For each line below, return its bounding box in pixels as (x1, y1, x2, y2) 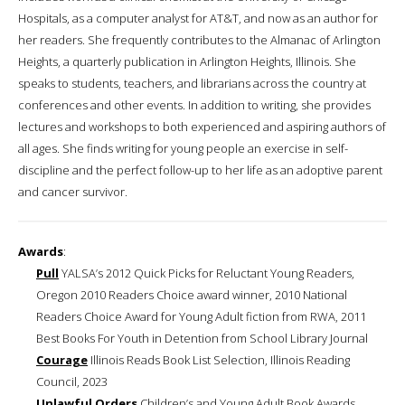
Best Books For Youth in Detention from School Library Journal (36, 329, 368, 346)
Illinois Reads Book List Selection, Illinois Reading (88, 351, 350, 368)
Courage (36, 351, 88, 368)
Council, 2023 (36, 372, 108, 390)
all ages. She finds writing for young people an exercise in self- (18, 139, 348, 156)
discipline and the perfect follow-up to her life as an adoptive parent (18, 161, 382, 178)
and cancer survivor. (18, 183, 127, 200)
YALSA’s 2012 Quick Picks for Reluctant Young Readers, (59, 264, 354, 281)
